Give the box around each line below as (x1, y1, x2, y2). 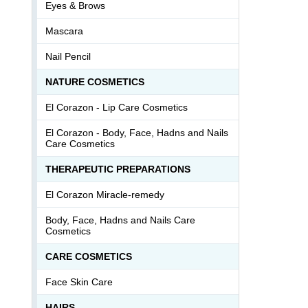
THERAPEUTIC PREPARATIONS (45, 163, 190, 175)
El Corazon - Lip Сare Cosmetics (45, 101, 188, 113)
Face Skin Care (45, 276, 113, 287)
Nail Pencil (45, 50, 91, 62)
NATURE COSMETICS (45, 76, 144, 87)
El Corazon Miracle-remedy (45, 188, 164, 200)
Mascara (45, 25, 83, 36)
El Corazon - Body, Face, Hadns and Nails (45, 126, 228, 138)
